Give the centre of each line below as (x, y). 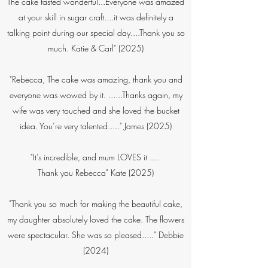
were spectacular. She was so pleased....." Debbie (96, 235)
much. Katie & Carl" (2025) (96, 48)
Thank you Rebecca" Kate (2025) (96, 173)
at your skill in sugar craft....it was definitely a (96, 17)
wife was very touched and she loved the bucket (96, 110)
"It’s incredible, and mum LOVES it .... (96, 157)
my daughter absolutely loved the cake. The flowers (96, 219)
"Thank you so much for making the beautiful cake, (96, 204)
